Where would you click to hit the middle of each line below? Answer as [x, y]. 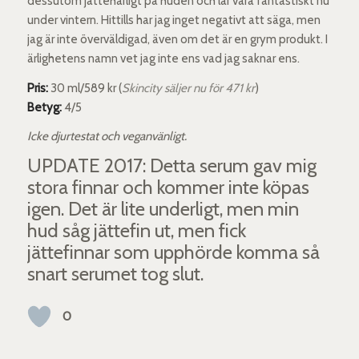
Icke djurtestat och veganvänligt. [107, 137]
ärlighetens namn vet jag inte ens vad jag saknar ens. [163, 58]
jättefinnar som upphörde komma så [173, 252]
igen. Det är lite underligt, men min [163, 209]
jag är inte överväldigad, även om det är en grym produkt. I [177, 39]
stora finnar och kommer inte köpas [168, 188]
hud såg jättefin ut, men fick [136, 231]
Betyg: [44, 107]
